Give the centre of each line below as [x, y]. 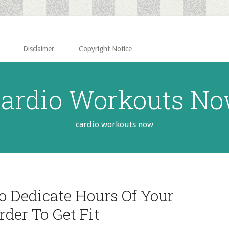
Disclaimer [39, 49]
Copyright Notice [105, 49]
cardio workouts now [114, 124]
